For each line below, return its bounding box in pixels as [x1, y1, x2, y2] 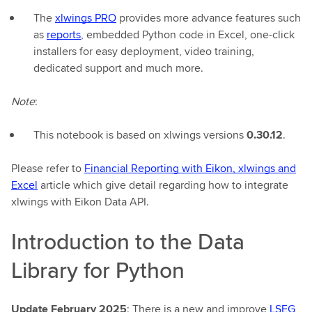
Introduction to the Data [11, 225, 244, 258]
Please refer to [11, 160, 84, 176]
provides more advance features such [116, 10, 301, 26]
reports [47, 26, 81, 42]
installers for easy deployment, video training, [33, 43, 254, 59]
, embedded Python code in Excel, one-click [81, 26, 295, 42]
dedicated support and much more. [33, 60, 203, 76]
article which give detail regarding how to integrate [38, 177, 288, 193]
